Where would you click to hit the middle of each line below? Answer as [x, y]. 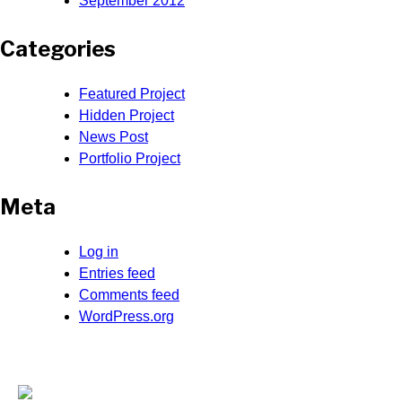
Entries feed [117, 273]
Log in [99, 251]
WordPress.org [127, 316]
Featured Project [132, 93]
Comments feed [129, 294]
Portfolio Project [130, 158]
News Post [114, 136]
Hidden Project [127, 115]
